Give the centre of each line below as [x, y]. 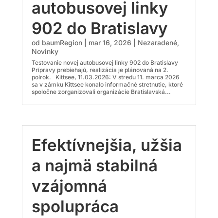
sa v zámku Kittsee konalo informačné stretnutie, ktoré [107, 84]
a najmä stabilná [94, 166]
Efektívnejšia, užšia [107, 145]
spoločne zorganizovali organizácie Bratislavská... [101, 91]
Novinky [45, 51]
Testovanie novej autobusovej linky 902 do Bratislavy [105, 62]
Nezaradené [157, 42]
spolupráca [75, 207]
